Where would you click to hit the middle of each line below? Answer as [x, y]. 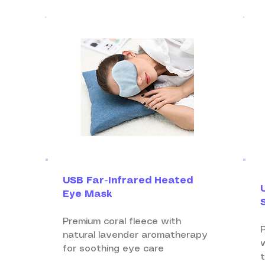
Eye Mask [88, 194]
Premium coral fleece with [122, 222]
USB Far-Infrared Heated [128, 181]
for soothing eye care [113, 249]
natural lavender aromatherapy [135, 235]
